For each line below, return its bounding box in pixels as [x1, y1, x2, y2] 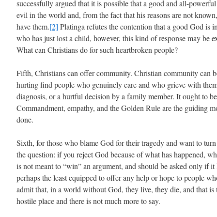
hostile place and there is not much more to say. [16, 196, 160, 206]
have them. [16, 21, 49, 31]
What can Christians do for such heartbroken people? [16, 45, 178, 55]
